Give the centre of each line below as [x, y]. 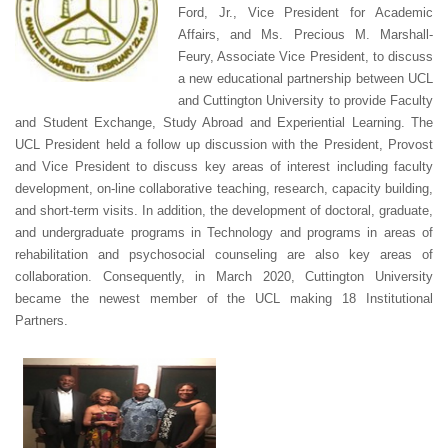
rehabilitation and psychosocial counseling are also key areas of [224, 255]
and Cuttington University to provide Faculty [305, 101]
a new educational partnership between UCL [305, 79]
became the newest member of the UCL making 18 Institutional [224, 299]
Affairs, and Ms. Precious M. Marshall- [305, 35]
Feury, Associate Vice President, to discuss [305, 57]
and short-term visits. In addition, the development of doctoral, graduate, [224, 211]
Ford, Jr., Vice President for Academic [305, 13]
